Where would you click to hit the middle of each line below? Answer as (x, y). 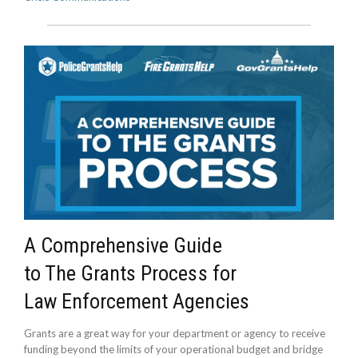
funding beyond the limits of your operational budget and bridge (173, 350)
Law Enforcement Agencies (137, 302)
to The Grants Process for (130, 274)
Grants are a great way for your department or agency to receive (175, 334)
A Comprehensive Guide (123, 246)
